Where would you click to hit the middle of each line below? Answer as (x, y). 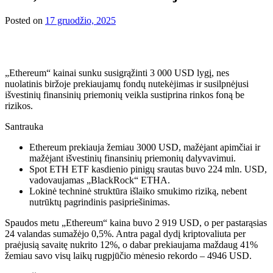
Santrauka (24, 126)
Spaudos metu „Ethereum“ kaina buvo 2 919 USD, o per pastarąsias (136, 222)
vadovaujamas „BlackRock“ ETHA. (100, 180)
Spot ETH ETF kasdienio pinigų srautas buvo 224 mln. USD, (148, 169)
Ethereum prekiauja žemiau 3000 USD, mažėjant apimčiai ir (145, 147)
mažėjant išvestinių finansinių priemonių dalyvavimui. (133, 158)
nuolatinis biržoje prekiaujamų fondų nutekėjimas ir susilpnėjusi (127, 83)
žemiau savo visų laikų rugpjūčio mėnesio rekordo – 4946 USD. (128, 255)
